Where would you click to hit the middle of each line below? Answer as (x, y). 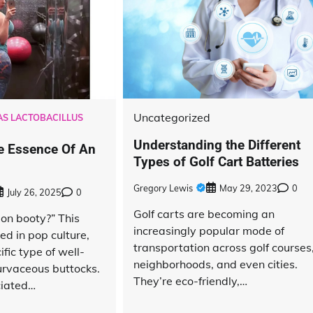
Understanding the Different (217, 145)
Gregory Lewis (163, 188)
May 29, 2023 (249, 188)
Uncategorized (172, 118)
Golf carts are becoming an (204, 213)
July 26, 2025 (34, 192)
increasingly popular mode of (209, 230)
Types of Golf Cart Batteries (217, 161)
